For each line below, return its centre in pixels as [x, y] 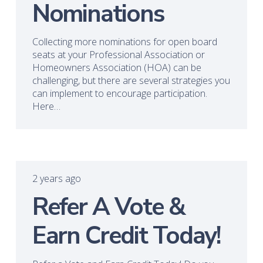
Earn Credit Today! [126, 236]
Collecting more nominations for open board [124, 42]
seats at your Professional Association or [118, 55]
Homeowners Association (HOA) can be [117, 68]
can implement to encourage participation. [119, 94]
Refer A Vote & [108, 207]
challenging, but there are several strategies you [131, 81]
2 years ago [56, 179]
